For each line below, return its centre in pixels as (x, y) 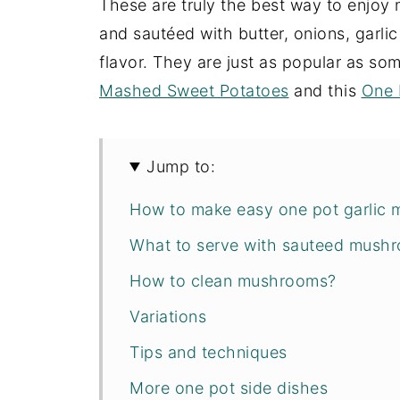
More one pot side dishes (229, 388)
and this (325, 91)
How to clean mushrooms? (233, 281)
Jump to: (181, 167)
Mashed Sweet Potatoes (194, 91)
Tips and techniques (208, 352)
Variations (168, 317)
